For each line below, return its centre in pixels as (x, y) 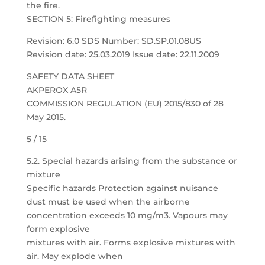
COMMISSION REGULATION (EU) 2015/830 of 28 (125, 104)
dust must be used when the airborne (108, 202)
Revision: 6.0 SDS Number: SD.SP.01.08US (114, 41)
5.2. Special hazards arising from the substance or (132, 161)
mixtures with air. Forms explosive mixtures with (131, 243)
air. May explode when (75, 256)
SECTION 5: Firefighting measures (98, 19)
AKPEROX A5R (56, 90)
